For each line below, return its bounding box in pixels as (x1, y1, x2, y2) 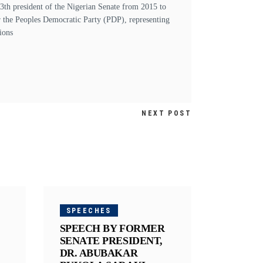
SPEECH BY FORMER (59, 222, 165, 234)
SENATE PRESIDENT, (59, 234, 163, 247)
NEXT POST (141, 109, 191, 117)
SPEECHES (66, 206, 112, 215)
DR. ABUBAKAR (59, 247, 138, 259)
